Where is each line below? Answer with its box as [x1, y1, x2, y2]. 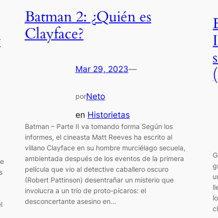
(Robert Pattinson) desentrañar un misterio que [24, 176, 174, 184]
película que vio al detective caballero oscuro [24, 165, 168, 174]
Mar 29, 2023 [75, 64, 128, 74]
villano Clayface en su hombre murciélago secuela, [24, 144, 185, 152]
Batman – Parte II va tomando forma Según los [24, 122, 173, 131]
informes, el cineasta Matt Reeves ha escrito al [24, 133, 172, 142]
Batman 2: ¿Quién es [24, 7, 151, 27]
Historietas [87, 110, 130, 120]
